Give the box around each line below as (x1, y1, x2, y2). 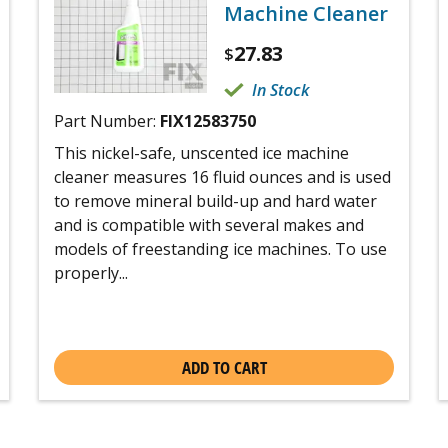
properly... (54, 261, 128, 284)
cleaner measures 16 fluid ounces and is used (54, 165, 391, 188)
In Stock (252, 79, 309, 101)
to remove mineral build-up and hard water (54, 189, 377, 212)
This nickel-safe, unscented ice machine (54, 141, 349, 164)
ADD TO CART (181, 356, 267, 379)
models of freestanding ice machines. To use (54, 237, 387, 260)
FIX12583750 (160, 109, 256, 132)
